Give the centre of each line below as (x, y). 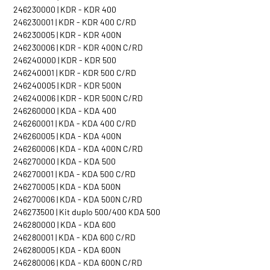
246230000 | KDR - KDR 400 (65, 9)
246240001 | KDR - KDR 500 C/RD (75, 73)
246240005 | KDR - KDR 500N (67, 85)
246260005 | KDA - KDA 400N (67, 136)
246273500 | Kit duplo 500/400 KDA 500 (87, 212)
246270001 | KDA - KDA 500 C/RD (74, 174)
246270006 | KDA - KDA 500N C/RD (78, 199)
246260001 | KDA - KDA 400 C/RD (75, 123)
